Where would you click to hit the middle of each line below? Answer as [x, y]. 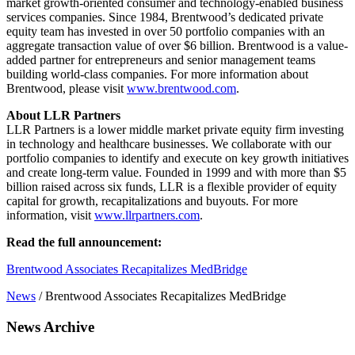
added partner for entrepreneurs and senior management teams [161, 59]
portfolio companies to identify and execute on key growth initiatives [177, 158]
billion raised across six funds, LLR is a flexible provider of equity [172, 186]
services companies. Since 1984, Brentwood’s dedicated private [165, 17]
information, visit [50, 215]
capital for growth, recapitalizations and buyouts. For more [152, 200]
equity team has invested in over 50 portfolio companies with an [166, 31]
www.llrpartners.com [147, 215]
